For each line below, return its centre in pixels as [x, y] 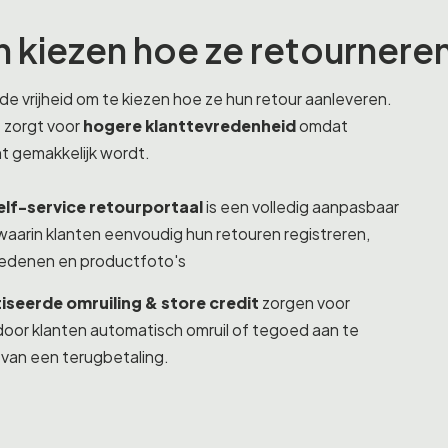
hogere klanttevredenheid [189, 126]
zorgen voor [304, 303]
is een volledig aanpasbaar [301, 207]
